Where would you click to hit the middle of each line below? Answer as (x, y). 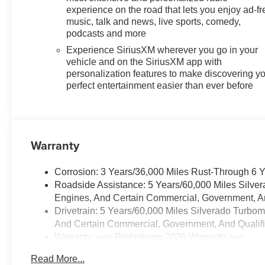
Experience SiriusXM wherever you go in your (162, 50)
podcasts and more (106, 34)
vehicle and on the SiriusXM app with (144, 62)
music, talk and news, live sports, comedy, (154, 22)
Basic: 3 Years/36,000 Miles (113, 250)
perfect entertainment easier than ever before (160, 86)
